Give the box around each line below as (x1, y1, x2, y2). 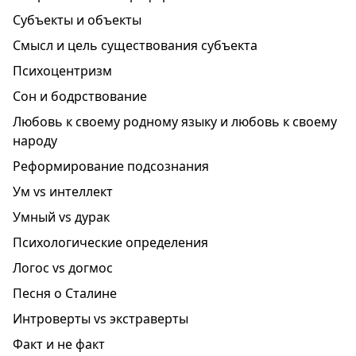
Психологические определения (13, 234, 208, 251)
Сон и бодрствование (13, 87, 147, 105)
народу (13, 132, 57, 149)
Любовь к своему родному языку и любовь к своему (13, 113, 337, 130)
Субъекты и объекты (13, 11, 141, 29)
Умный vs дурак (13, 208, 110, 226)
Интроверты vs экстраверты (13, 310, 188, 327)
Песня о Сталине (13, 284, 117, 302)
